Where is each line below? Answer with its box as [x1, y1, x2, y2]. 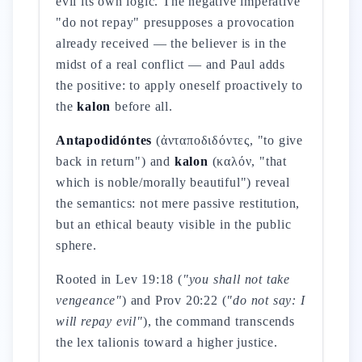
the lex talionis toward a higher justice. [56, 335, 278, 349]
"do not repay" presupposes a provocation [56, 15, 295, 29]
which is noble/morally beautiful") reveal [56, 175, 290, 189]
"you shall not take [182, 272, 291, 286]
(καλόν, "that [208, 154, 288, 168]
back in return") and [56, 154, 175, 168]
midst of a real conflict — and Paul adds [56, 57, 286, 71]
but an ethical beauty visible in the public [56, 217, 292, 231]
